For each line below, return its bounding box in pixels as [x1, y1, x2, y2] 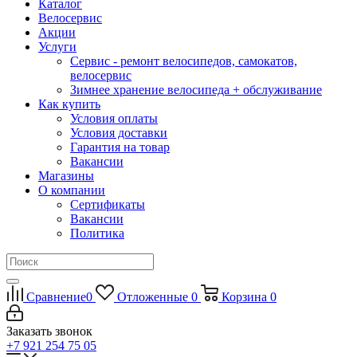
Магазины [38, 169, 94, 182]
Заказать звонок [6, 324, 92, 338]
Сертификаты [70, 198, 145, 211]
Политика [70, 226, 124, 240]
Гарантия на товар [70, 140, 170, 154]
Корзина [221, 290, 267, 304]
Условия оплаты [70, 112, 158, 125]
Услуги [38, 40, 76, 53]
